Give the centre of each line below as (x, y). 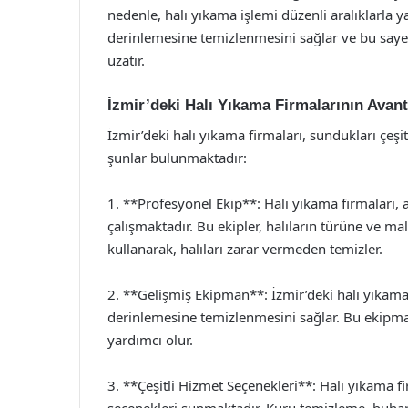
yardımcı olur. (150, 339)
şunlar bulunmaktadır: (177, 157)
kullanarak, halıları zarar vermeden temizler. (245, 248)
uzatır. (126, 60)
